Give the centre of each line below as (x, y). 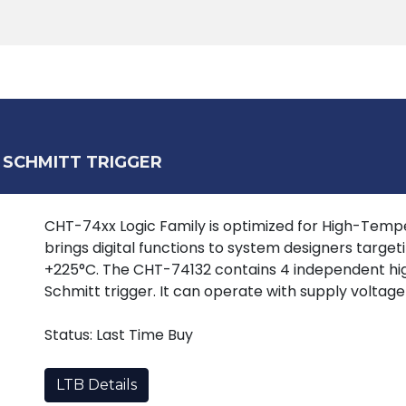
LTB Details (97, 385)
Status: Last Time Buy (124, 335)
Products (40, 72)
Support (249, 72)
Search (357, 72)
